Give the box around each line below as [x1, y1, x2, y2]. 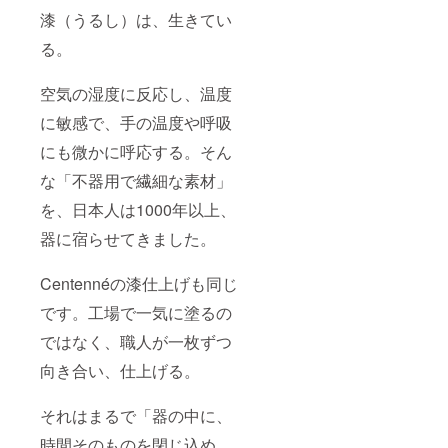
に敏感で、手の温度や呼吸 [40, 111, 232, 135]
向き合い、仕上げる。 [40, 359, 200, 383]
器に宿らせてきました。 [40, 227, 216, 251]
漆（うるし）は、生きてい [40, 8, 232, 32]
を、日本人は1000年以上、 [40, 198, 236, 222]
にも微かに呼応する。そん [40, 140, 232, 164]
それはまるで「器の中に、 [40, 404, 232, 428]
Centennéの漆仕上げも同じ [40, 272, 238, 296]
